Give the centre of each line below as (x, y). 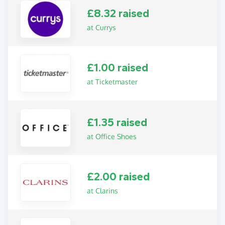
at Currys (102, 27)
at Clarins (103, 191)
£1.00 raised (118, 68)
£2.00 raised (119, 177)
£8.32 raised (118, 13)
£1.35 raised (117, 122)
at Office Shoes (112, 136)
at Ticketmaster (113, 82)
